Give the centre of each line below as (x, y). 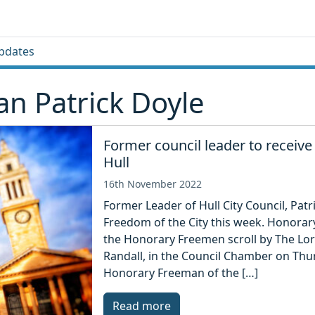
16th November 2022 (153, 184)
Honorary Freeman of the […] (181, 273)
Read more (142, 306)
